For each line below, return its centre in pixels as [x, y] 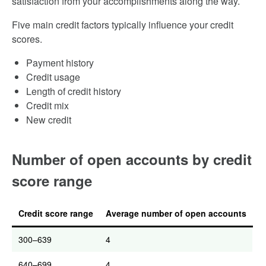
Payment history [60, 63]
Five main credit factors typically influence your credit [123, 25]
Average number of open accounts [176, 213]
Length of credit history [74, 91]
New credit [49, 120]
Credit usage [53, 77]
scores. [27, 39]
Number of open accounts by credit [132, 159]
